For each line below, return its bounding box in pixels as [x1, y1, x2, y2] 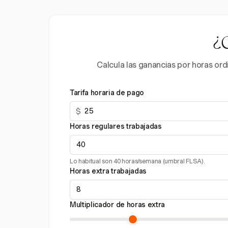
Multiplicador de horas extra [70, 201, 165, 209]
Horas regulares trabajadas [70, 122, 162, 130]
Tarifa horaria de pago [70, 89, 144, 97]
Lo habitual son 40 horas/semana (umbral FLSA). [70, 157, 205, 165]
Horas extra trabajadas [70, 167, 147, 175]
